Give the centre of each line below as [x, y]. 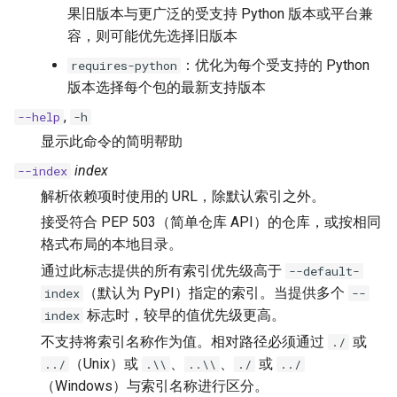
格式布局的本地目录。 [112, 245]
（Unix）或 [105, 364]
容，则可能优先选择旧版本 [152, 36]
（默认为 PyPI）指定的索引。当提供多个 [216, 293]
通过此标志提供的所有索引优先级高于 [163, 271]
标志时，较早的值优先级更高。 [184, 315]
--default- [324, 272]
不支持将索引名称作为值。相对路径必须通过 [184, 342]
